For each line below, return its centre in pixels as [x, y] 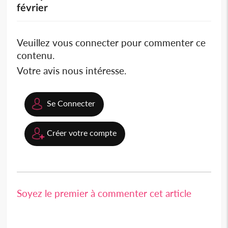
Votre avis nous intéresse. [72, 71]
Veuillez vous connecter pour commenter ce [111, 43]
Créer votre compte [82, 133]
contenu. [36, 55]
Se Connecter [71, 103]
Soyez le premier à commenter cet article [104, 193]
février [33, 7]
